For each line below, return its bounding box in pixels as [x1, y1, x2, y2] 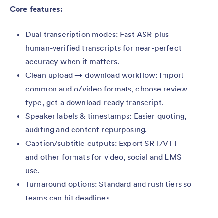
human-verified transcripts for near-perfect [25, 43, 182, 53]
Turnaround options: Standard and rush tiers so [25, 179, 192, 189]
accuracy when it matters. [25, 56, 120, 67]
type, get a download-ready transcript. [25, 97, 164, 108]
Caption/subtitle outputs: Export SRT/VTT [25, 138, 179, 148]
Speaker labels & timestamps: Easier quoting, [25, 111, 187, 121]
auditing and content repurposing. [25, 125, 147, 135]
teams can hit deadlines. [25, 193, 111, 203]
